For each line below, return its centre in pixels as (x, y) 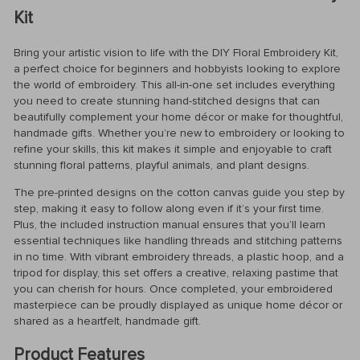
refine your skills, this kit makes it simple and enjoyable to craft (173, 149)
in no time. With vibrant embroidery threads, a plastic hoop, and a (179, 256)
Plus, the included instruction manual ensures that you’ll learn (170, 224)
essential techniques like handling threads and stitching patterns (178, 240)
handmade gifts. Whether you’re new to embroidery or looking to (179, 133)
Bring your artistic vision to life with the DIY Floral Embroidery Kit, (176, 52)
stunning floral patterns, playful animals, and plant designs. (162, 165)
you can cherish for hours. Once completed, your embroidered (173, 288)
